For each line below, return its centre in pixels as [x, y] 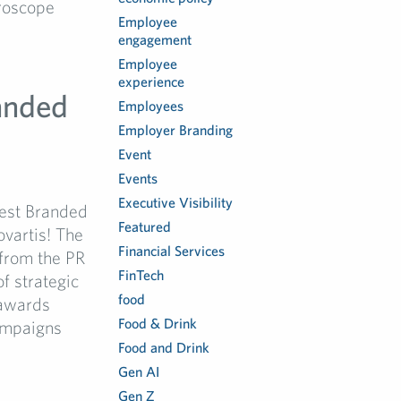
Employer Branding [176, 130]
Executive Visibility [176, 202]
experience [152, 81]
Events [138, 178]
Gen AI [139, 371]
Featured [145, 226]
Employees [151, 106]
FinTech [141, 275]
